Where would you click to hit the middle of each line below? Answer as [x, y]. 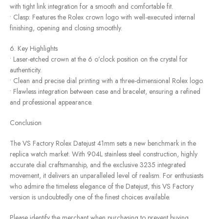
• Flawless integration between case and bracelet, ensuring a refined [105, 92]
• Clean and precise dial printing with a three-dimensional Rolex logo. [107, 81]
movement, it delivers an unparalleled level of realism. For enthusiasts [107, 176]
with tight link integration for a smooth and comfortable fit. [91, 7]
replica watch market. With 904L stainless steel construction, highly [104, 154]
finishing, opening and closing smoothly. [66, 28]
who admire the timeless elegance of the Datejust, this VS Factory [102, 186]
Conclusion [26, 123]
